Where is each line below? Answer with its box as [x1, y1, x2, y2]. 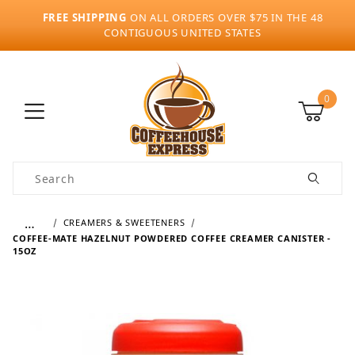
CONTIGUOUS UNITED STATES [104, 25, 261, 40]
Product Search [13, 163, 104, 178]
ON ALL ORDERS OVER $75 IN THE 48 [127, 10, 323, 25]
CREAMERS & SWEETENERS [63, 216, 185, 228]
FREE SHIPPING [42, 10, 127, 25]
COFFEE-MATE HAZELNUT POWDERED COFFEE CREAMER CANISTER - [13, 232, 331, 244]
